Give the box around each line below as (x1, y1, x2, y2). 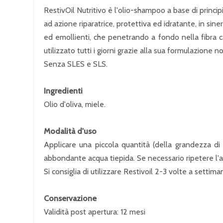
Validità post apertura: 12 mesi (44, 207, 145, 217)
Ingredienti (44, 86, 83, 96)
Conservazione (44, 194, 97, 203)
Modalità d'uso (44, 126, 97, 136)
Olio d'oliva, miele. (44, 100, 106, 109)
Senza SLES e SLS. (44, 59, 108, 69)
